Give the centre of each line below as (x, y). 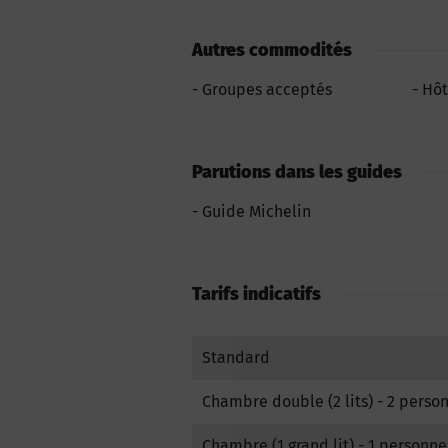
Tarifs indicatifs (256, 294)
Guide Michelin (256, 211)
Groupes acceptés (267, 89)
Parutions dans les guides (297, 172)
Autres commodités (272, 50)
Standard (236, 357)
